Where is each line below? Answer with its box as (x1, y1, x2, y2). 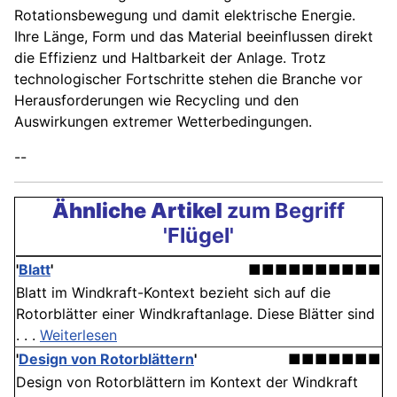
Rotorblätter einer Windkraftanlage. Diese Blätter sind (16, 305, 375, 323)
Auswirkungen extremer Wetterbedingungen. (14, 113, 312, 131)
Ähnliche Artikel (52, 198, 222, 224)
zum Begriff (222, 198, 345, 224)
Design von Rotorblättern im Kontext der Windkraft (16, 373, 358, 392)
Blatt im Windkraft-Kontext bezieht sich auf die (16, 284, 331, 302)
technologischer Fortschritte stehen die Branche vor (14, 70, 362, 89)
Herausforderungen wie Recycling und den (14, 91, 299, 110)
